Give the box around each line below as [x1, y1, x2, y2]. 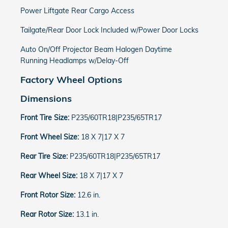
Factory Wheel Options [20, 74, 122, 85]
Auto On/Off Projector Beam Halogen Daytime [20, 45, 172, 54]
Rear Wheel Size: [20, 171, 79, 180]
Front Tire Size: [20, 113, 71, 122]
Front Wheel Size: [20, 132, 81, 141]
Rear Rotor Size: [20, 210, 76, 219]
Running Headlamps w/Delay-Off [20, 56, 129, 65]
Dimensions [20, 93, 72, 104]
